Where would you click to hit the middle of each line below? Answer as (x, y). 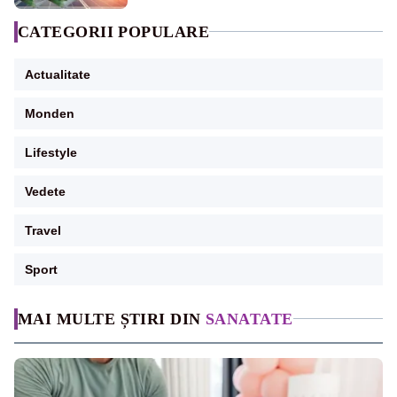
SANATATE (249, 319)
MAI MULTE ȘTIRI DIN (112, 319)
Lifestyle (51, 152)
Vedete (45, 191)
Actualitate (58, 74)
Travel (43, 230)
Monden (50, 113)
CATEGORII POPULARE (114, 31)
